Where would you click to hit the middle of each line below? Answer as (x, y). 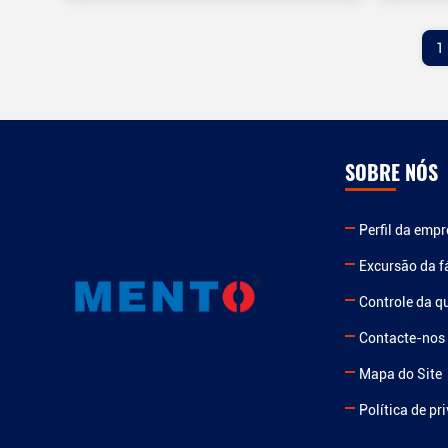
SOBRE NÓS (391, 172)
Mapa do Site (400, 374)
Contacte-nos (401, 338)
